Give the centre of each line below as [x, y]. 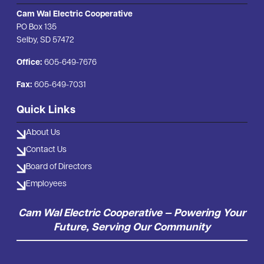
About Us [43, 133]
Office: [29, 63]
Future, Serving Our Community [132, 228]
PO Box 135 [37, 28]
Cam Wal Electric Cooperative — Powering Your [132, 214]
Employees [46, 184]
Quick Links [46, 111]
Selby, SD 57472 [45, 41]
